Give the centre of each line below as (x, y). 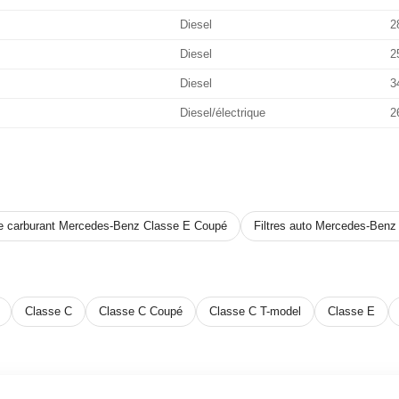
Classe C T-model (255, 311)
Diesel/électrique (223, 113)
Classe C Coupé (141, 311)
